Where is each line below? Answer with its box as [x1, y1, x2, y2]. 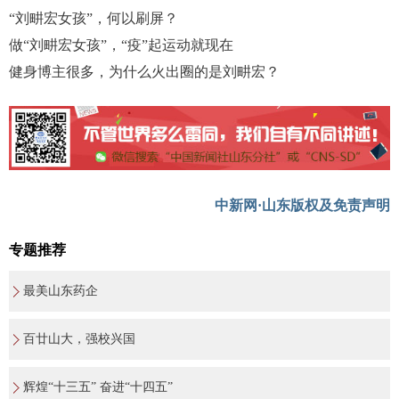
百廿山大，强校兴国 [23, 332, 135, 346]
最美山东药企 [23, 284, 98, 298]
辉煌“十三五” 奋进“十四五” [23, 380, 173, 395]
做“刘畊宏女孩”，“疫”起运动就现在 [9, 37, 233, 53]
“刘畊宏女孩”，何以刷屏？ [9, 11, 178, 26]
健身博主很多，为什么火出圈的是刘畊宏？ [9, 64, 280, 79]
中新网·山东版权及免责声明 [215, 198, 390, 214]
